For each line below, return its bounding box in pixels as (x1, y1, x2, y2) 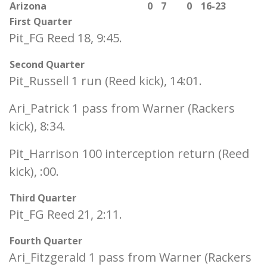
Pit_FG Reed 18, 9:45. (9, 30, 122, 46)
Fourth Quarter (10, 234, 82, 247)
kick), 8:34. (9, 118, 66, 134)
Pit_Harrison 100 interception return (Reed (9, 145, 249, 162)
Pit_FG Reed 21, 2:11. (9, 206, 122, 222)
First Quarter (10, 15, 72, 28)
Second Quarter (10, 58, 85, 71)
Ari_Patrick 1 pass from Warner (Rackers (9, 100, 235, 116)
